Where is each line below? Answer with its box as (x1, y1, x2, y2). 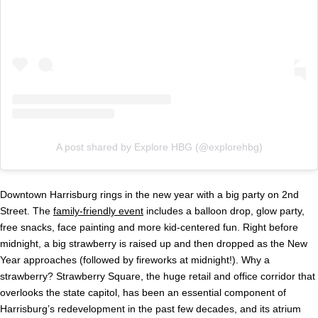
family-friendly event (53, 204, 143, 216)
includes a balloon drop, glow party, (143, 204, 305, 216)
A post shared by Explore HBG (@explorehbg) (55, 141, 263, 153)
